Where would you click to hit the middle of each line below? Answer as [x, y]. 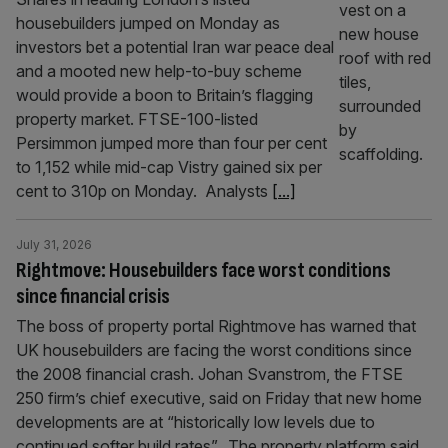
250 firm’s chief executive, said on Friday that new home [219, 398]
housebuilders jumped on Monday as [148, 23]
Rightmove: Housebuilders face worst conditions [203, 270]
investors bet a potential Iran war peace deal [175, 47]
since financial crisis [93, 296]
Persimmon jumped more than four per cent [171, 143]
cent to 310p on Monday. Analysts [144, 191]
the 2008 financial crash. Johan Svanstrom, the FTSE [209, 374]
